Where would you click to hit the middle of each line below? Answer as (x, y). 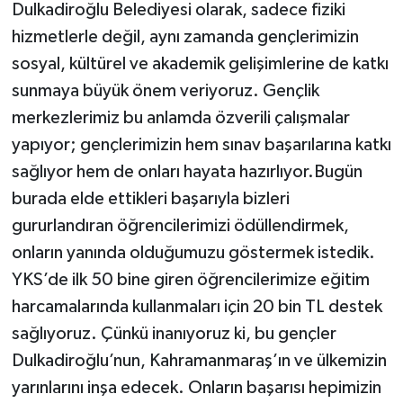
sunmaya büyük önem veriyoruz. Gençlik (165, 90)
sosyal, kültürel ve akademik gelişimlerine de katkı (200, 63)
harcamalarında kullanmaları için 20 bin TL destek (197, 306)
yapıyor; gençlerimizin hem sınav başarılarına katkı (201, 144)
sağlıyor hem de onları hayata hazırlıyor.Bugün (187, 171)
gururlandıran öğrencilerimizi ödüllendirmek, (180, 225)
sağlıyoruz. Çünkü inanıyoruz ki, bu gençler (174, 333)
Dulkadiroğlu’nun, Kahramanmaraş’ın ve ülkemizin (199, 360)
